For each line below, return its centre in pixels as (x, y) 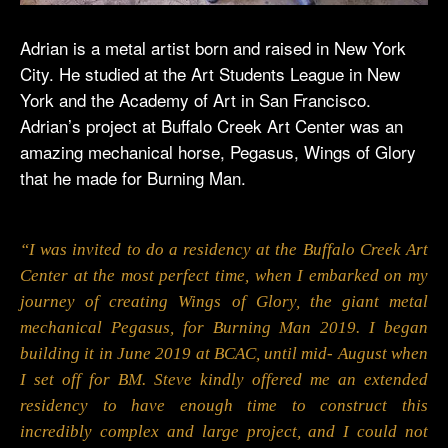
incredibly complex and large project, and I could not (224, 432)
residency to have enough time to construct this (224, 406)
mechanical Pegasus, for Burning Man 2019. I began (224, 328)
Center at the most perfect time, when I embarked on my (224, 276)
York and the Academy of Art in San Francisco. (195, 100)
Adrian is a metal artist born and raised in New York (213, 48)
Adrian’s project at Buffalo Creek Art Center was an (211, 126)
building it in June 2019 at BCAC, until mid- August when (224, 354)
